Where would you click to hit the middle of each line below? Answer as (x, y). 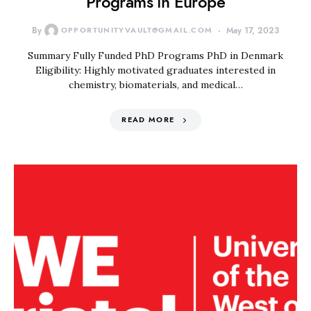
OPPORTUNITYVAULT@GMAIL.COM (137, 30)
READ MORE (148, 120)
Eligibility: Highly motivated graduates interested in (155, 70)
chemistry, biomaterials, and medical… (155, 85)
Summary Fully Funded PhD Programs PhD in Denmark (155, 56)
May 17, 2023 (253, 31)
